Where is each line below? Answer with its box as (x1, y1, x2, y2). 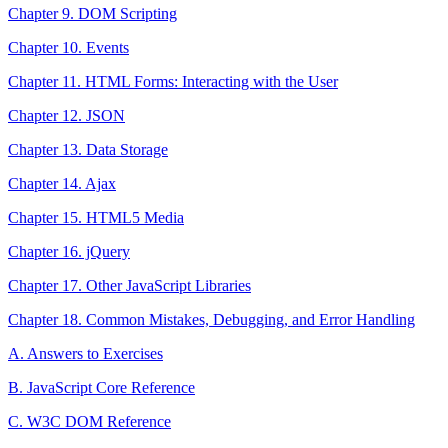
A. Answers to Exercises (8, 344, 163, 362)
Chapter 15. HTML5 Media (8, 208, 184, 226)
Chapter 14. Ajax (8, 174, 116, 192)
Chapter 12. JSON (8, 106, 125, 124)
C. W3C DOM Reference (8, 412, 171, 430)
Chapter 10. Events (8, 38, 129, 56)
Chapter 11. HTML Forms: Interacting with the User (8, 72, 338, 90)
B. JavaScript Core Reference (8, 378, 195, 396)
